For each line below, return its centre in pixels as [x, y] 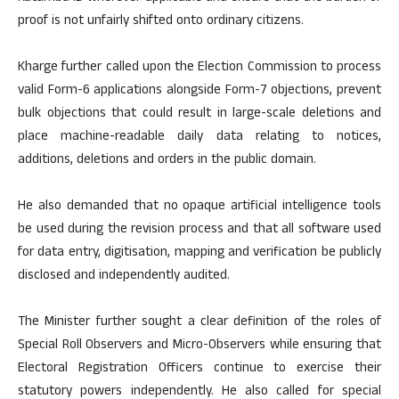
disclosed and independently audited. [124, 277]
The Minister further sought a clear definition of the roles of [199, 323]
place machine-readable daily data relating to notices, [199, 138]
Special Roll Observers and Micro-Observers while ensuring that [199, 346]
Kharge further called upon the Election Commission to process [199, 69]
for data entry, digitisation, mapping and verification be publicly [199, 254]
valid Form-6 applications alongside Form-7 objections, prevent [199, 92]
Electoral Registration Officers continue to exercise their [199, 370]
